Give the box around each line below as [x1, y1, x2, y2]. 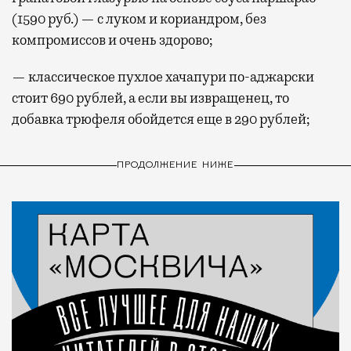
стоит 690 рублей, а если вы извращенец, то [12, 89, 289, 107]
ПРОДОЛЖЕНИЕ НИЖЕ [116, 161, 235, 171]
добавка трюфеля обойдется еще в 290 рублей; [12, 110, 310, 128]
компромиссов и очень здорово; [12, 31, 213, 49]
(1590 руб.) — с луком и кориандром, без [12, 9, 266, 27]
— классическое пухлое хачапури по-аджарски [12, 67, 314, 85]
